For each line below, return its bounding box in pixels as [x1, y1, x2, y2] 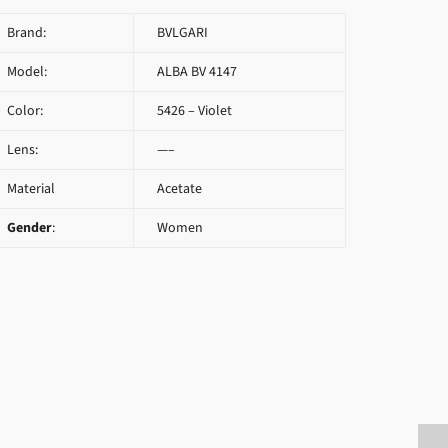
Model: [7, 62, 47, 81]
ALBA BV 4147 [154, 62, 237, 81]
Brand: [7, 23, 46, 42]
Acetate [154, 179, 202, 198]
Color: [7, 101, 43, 120]
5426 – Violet [154, 101, 232, 120]
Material [7, 179, 55, 198]
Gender [7, 218, 52, 237]
